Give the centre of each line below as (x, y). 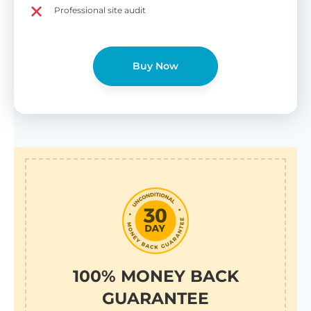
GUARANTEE (155, 298)
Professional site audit (100, 10)
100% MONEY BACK (155, 276)
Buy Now (155, 66)
